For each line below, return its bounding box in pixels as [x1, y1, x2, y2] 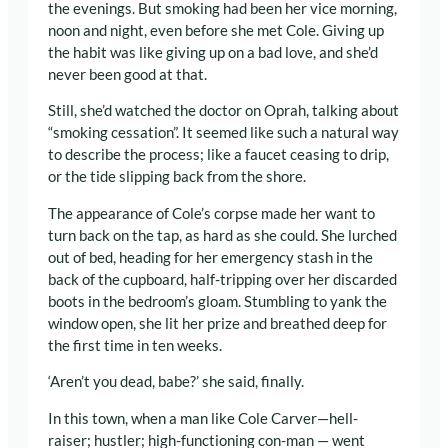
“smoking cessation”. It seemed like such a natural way [48, 124, 399, 142]
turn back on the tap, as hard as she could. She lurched [48, 226, 397, 244]
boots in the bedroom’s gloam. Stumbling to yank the [48, 292, 387, 310]
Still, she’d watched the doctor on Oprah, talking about [48, 102, 399, 120]
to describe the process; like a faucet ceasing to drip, [48, 146, 389, 164]
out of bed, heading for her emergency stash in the [48, 248, 373, 266]
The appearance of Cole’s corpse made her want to [48, 204, 375, 222]
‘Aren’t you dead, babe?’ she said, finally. [48, 373, 304, 391]
